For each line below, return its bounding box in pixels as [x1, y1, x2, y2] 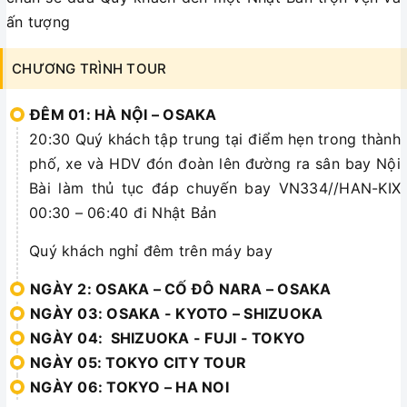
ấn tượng [6, 13, 70, 32]
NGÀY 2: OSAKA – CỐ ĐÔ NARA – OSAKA [30, 280, 332, 299]
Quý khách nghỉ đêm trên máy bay [29, 242, 273, 261]
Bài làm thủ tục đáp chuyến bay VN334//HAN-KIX [29, 179, 401, 198]
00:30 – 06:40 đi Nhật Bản [29, 203, 222, 223]
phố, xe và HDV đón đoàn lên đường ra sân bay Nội [29, 154, 401, 174]
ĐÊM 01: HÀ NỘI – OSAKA [30, 105, 217, 124]
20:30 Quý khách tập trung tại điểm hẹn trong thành [29, 130, 401, 149]
